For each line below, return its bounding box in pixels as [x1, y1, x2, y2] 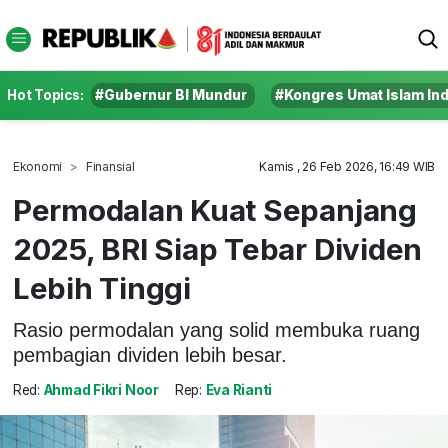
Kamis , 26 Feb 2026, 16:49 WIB [259, 159, 436, 174]
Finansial [85, 159, 135, 174]
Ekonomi [12, 159, 63, 174]
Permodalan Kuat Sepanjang [12, 192, 417, 228]
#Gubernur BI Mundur [95, 87, 248, 103]
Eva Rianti [205, 382, 273, 399]
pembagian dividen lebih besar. [12, 343, 287, 366]
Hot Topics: [7, 87, 84, 103]
